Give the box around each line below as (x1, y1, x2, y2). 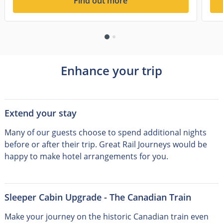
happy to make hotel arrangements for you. (4, 151, 168, 162)
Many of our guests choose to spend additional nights (4, 127, 207, 138)
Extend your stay (4, 107, 77, 119)
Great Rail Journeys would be (99, 139, 207, 150)
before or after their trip (4, 139, 95, 150)
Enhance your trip (60, 62, 162, 79)
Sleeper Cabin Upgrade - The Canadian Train (4, 191, 191, 204)
